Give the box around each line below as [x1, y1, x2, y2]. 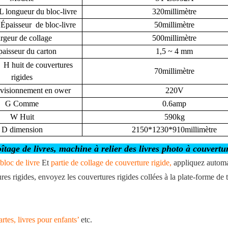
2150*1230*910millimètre [132, 125, 217, 134]
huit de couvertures [9, 61, 73, 70]
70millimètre [154, 67, 194, 76]
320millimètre [152, 7, 196, 16]
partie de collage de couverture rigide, [51, 158, 174, 167]
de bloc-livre [33, 20, 76, 30]
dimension [7, 125, 43, 134]
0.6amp [162, 99, 186, 108]
